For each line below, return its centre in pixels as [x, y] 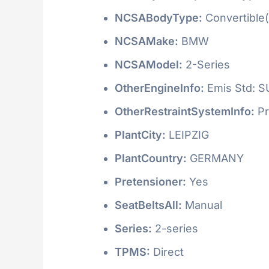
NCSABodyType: [159, 17]
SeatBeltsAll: [148, 205]
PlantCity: [140, 134]
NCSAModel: [149, 64]
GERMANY [215, 158]
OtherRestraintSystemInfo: [185, 111]
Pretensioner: [150, 181]
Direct [167, 252]
